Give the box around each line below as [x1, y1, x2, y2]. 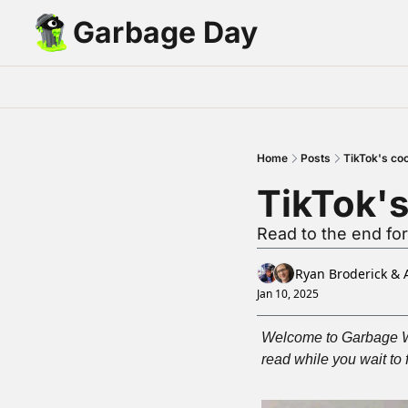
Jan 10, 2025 [257, 286, 319, 301]
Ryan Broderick [295, 264, 387, 282]
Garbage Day [73, 15, 258, 50]
